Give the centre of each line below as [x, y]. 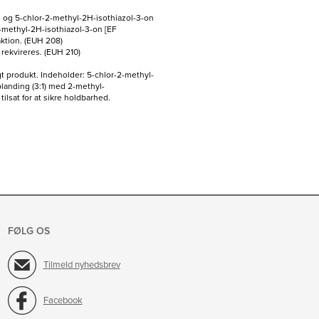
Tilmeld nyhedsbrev [82, 265]
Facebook [63, 300]
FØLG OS [28, 231]
